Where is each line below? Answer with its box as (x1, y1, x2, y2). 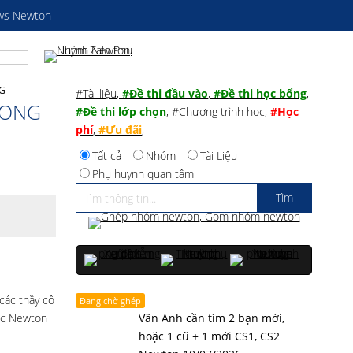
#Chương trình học (172, 104, 265, 119)
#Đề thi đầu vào (122, 86, 208, 101)
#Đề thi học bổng (214, 86, 307, 101)
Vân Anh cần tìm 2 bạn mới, (139, 310, 284, 325)
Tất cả (92, 148, 121, 163)
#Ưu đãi (98, 122, 142, 137)
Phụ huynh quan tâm (92, 166, 194, 181)
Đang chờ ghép (80, 295, 141, 307)
